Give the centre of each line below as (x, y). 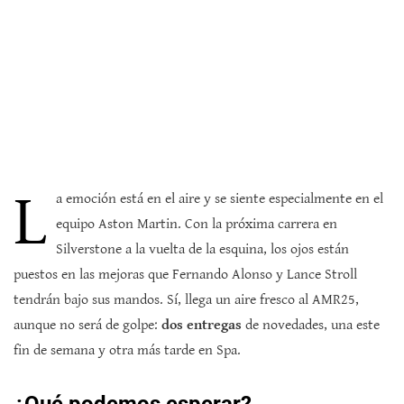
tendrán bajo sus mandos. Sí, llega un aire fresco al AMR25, (186, 300)
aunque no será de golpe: (87, 326)
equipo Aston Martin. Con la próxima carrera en (197, 225)
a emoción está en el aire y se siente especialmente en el (220, 199)
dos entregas (202, 326)
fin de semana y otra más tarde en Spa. (127, 351)
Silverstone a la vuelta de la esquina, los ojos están (202, 250)
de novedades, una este (311, 326)
